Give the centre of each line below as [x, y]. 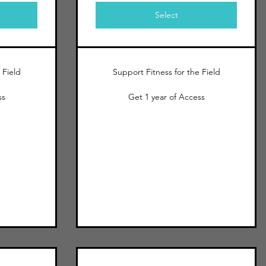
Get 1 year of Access [166, 97]
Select [166, 15]
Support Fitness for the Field [166, 72]
